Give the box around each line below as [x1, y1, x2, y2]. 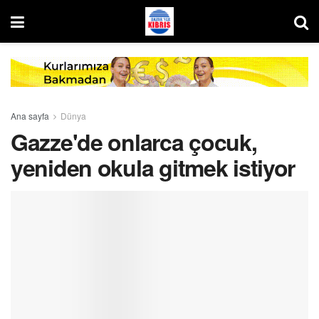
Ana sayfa [11, 109, 49, 122]
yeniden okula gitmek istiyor [11, 150, 296, 184]
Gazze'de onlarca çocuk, [11, 125, 257, 158]
